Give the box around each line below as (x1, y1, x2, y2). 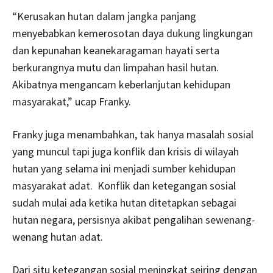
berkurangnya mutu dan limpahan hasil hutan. (12, 60, 219, 74)
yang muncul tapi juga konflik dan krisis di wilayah (12, 144, 239, 158)
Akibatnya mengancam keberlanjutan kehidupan (12, 77, 230, 91)
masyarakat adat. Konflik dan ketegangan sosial (12, 178, 236, 193)
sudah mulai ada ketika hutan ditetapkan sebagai (12, 195, 236, 210)
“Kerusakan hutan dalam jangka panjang (12, 9, 196, 23)
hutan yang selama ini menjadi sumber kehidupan (12, 161, 236, 175)
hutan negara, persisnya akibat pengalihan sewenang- (12, 212, 255, 227)
